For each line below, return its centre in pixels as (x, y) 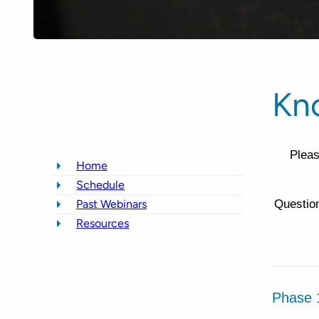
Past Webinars (111, 204)
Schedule (100, 184)
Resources (103, 223)
